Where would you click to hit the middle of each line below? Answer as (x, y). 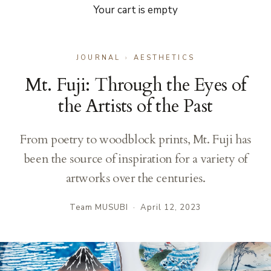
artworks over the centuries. (135, 178)
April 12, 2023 (171, 207)
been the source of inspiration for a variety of (135, 159)
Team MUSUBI (99, 207)
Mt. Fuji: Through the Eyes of (135, 85)
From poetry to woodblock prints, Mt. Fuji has (135, 139)
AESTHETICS (164, 58)
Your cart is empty (135, 10)
